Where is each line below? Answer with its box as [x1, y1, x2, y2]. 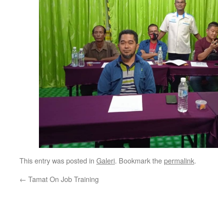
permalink [164, 155, 194, 165]
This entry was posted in [19, 155, 96, 165]
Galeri [96, 155, 115, 165]
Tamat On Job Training [26, 174, 99, 184]
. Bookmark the [115, 155, 164, 165]
